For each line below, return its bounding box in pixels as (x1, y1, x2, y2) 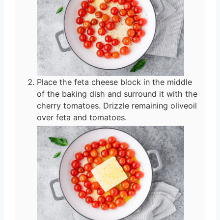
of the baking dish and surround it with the (37, 88, 197, 99)
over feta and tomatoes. (37, 112, 127, 122)
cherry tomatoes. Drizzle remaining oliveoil (37, 100, 197, 110)
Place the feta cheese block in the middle (37, 77, 192, 87)
